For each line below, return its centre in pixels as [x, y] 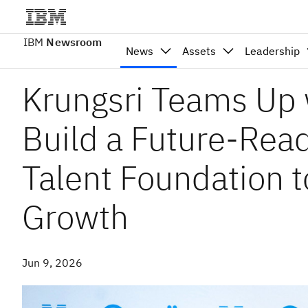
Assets [199, 51]
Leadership [273, 51]
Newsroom [74, 42]
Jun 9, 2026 [52, 263]
